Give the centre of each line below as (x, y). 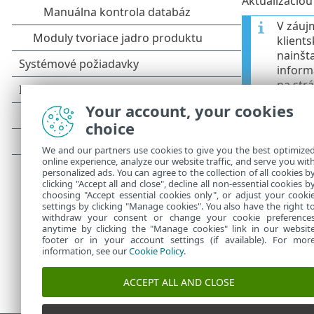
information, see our (86, 251)
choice (110, 128)
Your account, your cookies (190, 111)
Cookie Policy (156, 251)
